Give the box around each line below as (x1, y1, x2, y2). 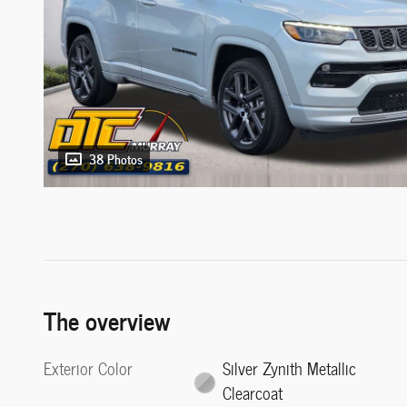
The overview (44, 300, 170, 340)
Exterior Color (44, 355, 133, 382)
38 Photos (89, 149, 143, 170)
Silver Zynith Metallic (222, 355, 356, 382)
